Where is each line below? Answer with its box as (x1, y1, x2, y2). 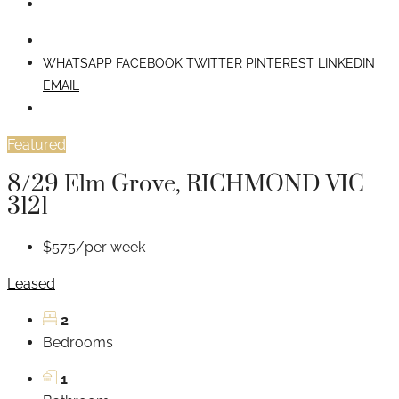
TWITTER (186, 55, 246, 70)
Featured (7, 135, 66, 153)
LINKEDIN (318, 55, 375, 70)
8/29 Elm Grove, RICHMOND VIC (7, 169, 364, 199)
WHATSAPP (43, 55, 112, 70)
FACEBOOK (116, 55, 186, 70)
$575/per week (43, 238, 145, 256)
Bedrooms (43, 333, 113, 351)
